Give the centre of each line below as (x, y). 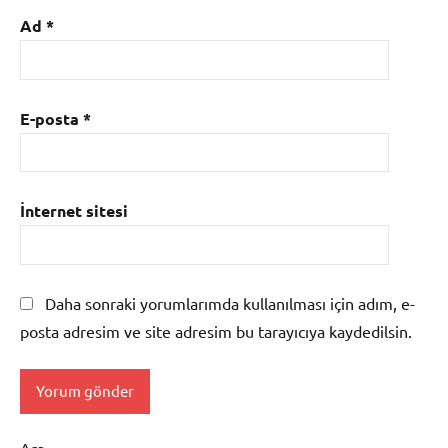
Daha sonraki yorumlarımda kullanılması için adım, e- (230, 302)
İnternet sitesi (74, 211)
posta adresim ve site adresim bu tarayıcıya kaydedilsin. (216, 330)
